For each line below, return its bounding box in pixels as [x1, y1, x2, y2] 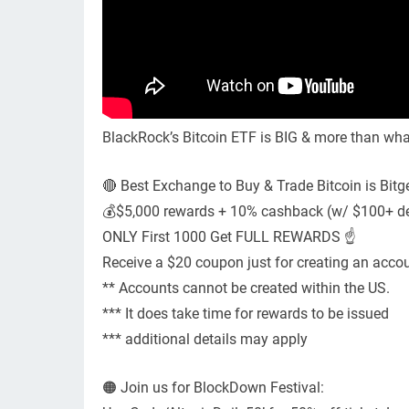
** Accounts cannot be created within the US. [102, 279, 390, 298]
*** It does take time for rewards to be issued [102, 305, 389, 323]
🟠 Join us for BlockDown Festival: [102, 379, 324, 397]
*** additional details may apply [102, 330, 308, 349]
